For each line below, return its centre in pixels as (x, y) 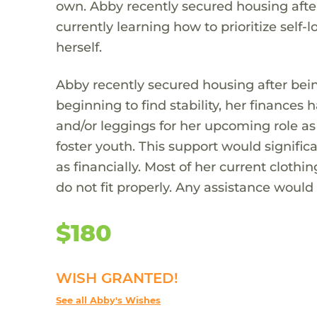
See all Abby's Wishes (109, 300)
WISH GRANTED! (117, 278)
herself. (79, 47)
